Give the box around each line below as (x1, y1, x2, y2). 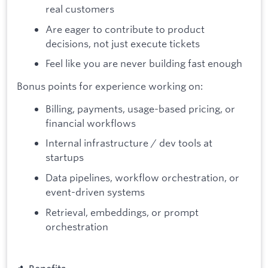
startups (45, 151, 84, 164)
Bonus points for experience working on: (17, 80, 203, 93)
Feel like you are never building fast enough (45, 57, 242, 70)
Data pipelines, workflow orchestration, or (45, 170, 239, 184)
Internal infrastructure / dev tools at (45, 136, 212, 150)
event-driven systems (45, 185, 145, 198)
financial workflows (45, 116, 136, 129)
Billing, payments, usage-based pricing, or (45, 102, 235, 115)
